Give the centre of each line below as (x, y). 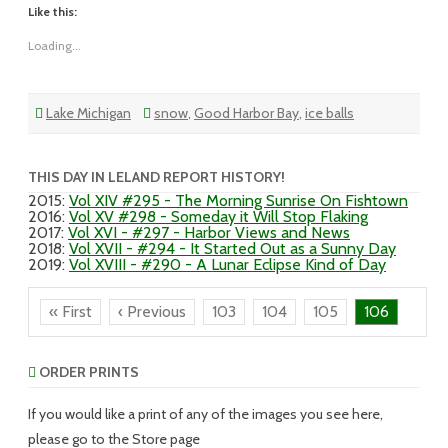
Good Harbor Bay (246, 113)
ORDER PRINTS (87, 372)
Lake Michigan (88, 113)
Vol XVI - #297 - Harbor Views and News (209, 232)
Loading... (54, 45)
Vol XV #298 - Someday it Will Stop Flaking (218, 216)
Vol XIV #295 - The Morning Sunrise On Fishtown (238, 200)
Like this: (52, 11)
